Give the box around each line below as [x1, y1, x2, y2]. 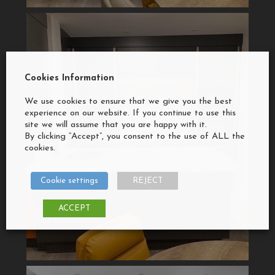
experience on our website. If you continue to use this [25, 108, 236, 118]
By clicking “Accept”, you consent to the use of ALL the [25, 131, 245, 141]
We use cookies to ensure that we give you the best [25, 96, 232, 106]
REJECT [133, 176, 163, 185]
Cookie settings [41, 176, 98, 185]
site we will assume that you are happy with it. [25, 120, 207, 130]
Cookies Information [25, 73, 114, 83]
